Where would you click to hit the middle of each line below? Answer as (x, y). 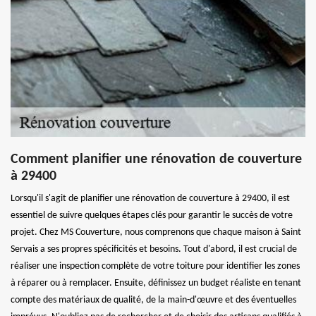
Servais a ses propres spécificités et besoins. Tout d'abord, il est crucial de (154, 249)
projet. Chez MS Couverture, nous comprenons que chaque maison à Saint (156, 232)
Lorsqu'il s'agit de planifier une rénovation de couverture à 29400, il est (150, 199)
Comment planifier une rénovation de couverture (156, 159)
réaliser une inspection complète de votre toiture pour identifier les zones (155, 266)
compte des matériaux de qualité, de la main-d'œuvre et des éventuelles (153, 300)
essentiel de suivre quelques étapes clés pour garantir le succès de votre (152, 215)
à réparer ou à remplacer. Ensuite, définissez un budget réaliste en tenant (156, 283)
